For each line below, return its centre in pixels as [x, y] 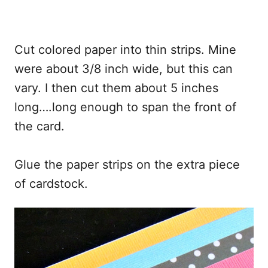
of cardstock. [51, 184]
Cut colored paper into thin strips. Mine [125, 50]
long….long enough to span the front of [125, 107]
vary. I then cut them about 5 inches [116, 88]
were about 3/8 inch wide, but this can [124, 69]
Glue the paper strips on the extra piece [127, 165]
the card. [39, 127]
